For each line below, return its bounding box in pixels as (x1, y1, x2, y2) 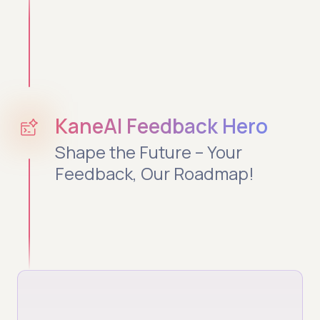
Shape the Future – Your (55, 140, 243, 164)
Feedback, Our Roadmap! (55, 161, 255, 186)
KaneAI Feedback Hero (55, 112, 269, 140)
